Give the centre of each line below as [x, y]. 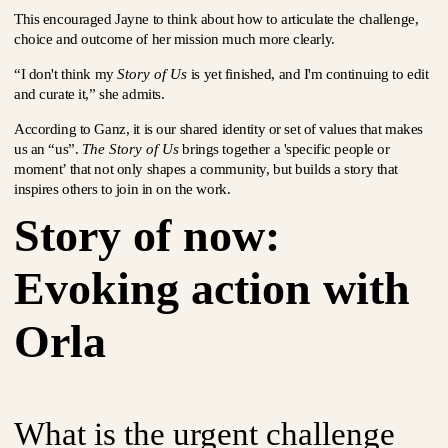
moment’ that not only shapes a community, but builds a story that [206, 169]
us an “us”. [48, 149]
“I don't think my [66, 74]
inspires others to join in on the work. [122, 189]
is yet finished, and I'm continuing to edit [308, 74]
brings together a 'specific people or [284, 149]
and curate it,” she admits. [89, 94]
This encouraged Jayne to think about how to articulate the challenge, [216, 19]
